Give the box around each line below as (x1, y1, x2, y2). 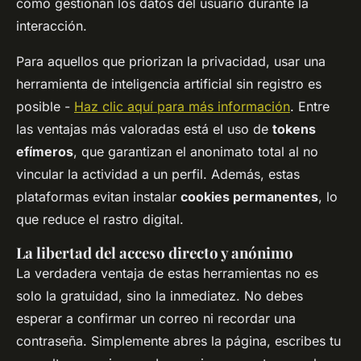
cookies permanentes (180, 189, 318, 205)
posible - (16, 98, 74, 115)
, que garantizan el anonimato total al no (73, 143, 318, 160)
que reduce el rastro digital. (16, 211, 184, 228)
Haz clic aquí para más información (74, 98, 290, 115)
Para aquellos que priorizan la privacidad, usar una (16, 53, 326, 70)
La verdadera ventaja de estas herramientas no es (16, 265, 318, 282)
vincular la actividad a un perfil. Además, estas (16, 166, 300, 183)
